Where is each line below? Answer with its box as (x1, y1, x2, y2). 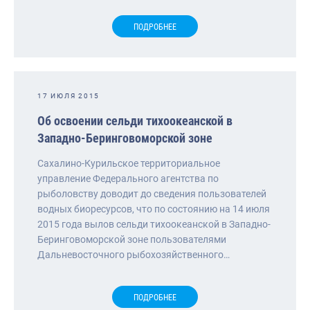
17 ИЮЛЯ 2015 (37, 91, 100, 100)
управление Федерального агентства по (37, 172, 219, 184)
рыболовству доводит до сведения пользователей (37, 188, 266, 199)
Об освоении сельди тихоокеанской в (37, 113, 232, 128)
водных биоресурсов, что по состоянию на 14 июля (37, 203, 270, 215)
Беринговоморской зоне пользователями (37, 233, 226, 245)
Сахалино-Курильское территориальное (37, 157, 220, 169)
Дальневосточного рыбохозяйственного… (37, 248, 230, 260)
